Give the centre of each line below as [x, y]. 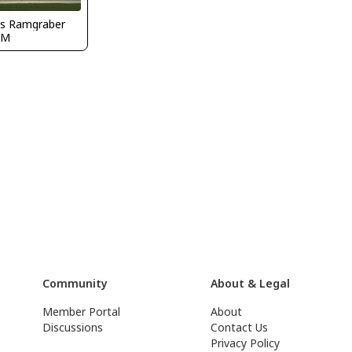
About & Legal [251, 283]
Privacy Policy [246, 343]
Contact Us [240, 327]
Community [75, 283]
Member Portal [82, 312]
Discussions [73, 327]
